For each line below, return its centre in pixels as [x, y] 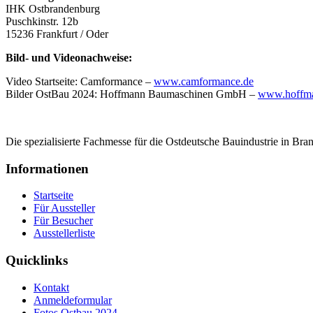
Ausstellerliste [64, 233]
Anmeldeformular [73, 300]
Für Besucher [63, 221]
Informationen [47, 168]
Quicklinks [37, 261]
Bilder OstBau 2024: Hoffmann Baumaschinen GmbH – [132, 94]
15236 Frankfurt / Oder [57, 34]
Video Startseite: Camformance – [80, 81]
